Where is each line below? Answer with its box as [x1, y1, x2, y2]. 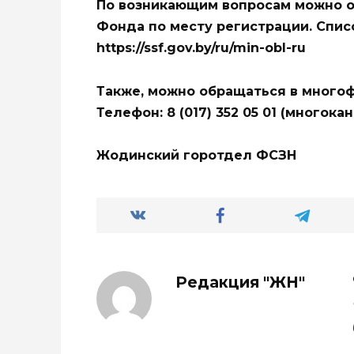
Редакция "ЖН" [175, 272, 305, 292]
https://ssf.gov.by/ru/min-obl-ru [96, 40, 306, 56]
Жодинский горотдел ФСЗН [96, 147, 296, 163]
